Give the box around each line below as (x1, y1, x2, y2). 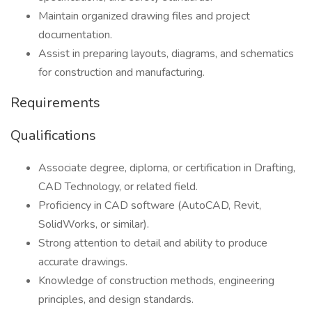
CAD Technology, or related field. (38, 179, 198, 194)
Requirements (10, 93, 100, 112)
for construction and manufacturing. (38, 65, 205, 80)
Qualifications (10, 126, 96, 145)
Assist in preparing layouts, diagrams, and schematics (38, 46, 294, 61)
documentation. (38, 27, 112, 42)
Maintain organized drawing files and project (38, 8, 250, 24)
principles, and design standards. (38, 292, 194, 307)
